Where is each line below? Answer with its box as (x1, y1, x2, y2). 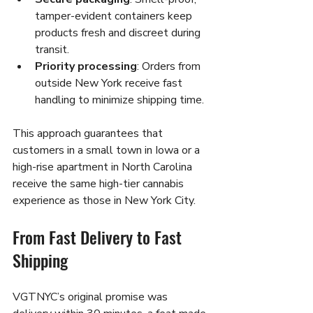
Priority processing (35, 58, 137, 74)
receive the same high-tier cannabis (13, 175, 187, 191)
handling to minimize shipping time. (35, 92, 204, 108)
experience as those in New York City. (13, 192, 196, 208)
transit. (35, 41, 69, 57)
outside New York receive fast (35, 75, 185, 91)
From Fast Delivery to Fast (13, 224, 186, 249)
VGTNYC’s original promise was (13, 289, 170, 305)
